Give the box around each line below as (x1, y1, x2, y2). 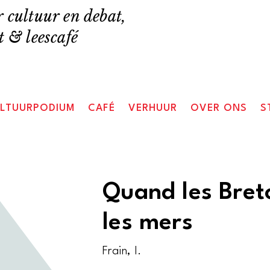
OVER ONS (190, 103, 248, 113)
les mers (102, 211, 193, 234)
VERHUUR (128, 103, 178, 113)
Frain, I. (102, 245, 142, 258)
